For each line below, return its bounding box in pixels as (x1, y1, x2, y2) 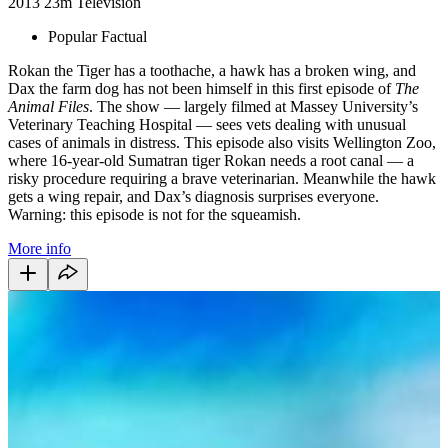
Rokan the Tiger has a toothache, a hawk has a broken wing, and (8, 61, 416, 79)
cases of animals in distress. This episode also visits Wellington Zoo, (8, 133, 436, 151)
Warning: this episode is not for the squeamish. (8, 205, 301, 223)
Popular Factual (48, 27, 147, 45)
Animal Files (8, 97, 89, 115)
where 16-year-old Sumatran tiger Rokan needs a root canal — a (8, 151, 414, 169)
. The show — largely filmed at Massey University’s (89, 97, 418, 115)
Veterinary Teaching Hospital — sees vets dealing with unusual (8, 115, 406, 133)
